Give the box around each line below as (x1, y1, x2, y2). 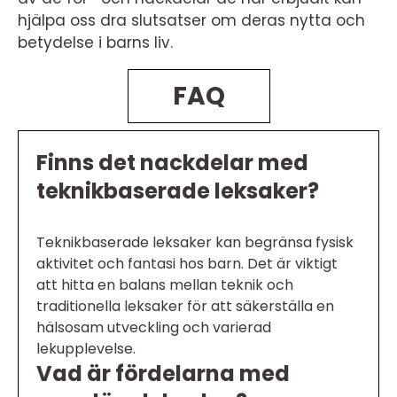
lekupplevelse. (36, 339, 136, 360)
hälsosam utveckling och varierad (36, 317, 271, 339)
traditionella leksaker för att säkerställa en (36, 296, 334, 317)
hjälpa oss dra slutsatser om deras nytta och (18, 10, 365, 32)
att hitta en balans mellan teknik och (36, 275, 293, 296)
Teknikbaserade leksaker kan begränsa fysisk (36, 232, 354, 253)
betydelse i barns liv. (18, 32, 173, 54)
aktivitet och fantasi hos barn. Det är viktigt (36, 253, 338, 275)
